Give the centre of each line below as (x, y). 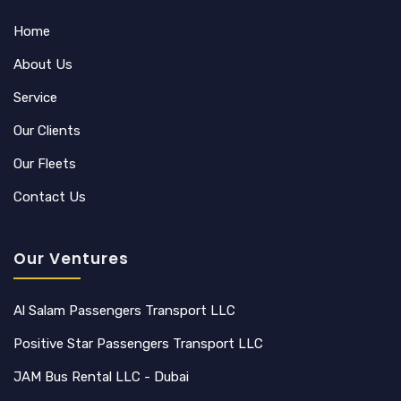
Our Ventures (71, 258)
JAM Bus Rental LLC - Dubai (101, 376)
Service (35, 97)
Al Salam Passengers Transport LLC (124, 310)
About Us (43, 64)
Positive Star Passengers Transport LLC (138, 343)
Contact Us (50, 196)
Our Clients (47, 130)
